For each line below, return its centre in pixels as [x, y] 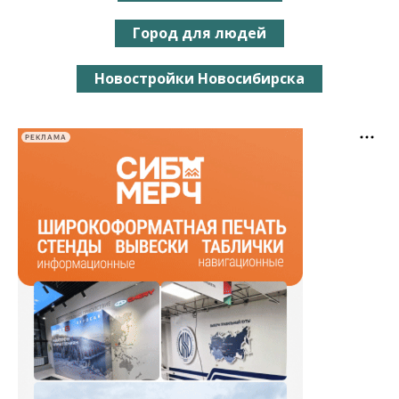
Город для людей [199, 33]
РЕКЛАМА [46, 137]
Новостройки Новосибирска [199, 79]
